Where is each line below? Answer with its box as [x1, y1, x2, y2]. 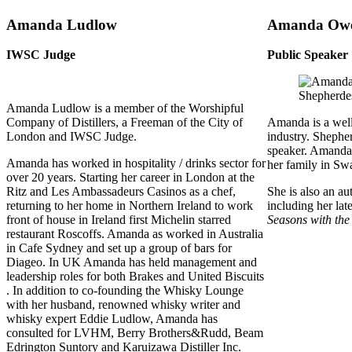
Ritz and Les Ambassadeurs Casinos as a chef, [6, 185, 236, 199]
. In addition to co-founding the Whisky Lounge [6, 284, 244, 298]
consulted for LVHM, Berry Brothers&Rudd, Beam [6, 326, 263, 340]
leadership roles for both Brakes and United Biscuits [6, 269, 264, 284]
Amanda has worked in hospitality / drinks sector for [6, 156, 266, 170]
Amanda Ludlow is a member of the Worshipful [6, 101, 244, 115]
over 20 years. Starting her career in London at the [6, 170, 255, 185]
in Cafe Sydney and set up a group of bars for [6, 241, 232, 255]
